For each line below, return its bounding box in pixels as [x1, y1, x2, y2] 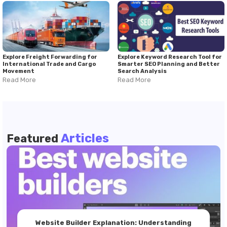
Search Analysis [118, 68, 167, 74]
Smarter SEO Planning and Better [118, 61, 220, 67]
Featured [7, 132, 61, 145]
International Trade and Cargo [3, 61, 96, 67]
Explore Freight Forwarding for [3, 54, 97, 60]
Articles [61, 131, 109, 145]
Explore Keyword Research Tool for [118, 54, 222, 60]
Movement [3, 68, 34, 74]
